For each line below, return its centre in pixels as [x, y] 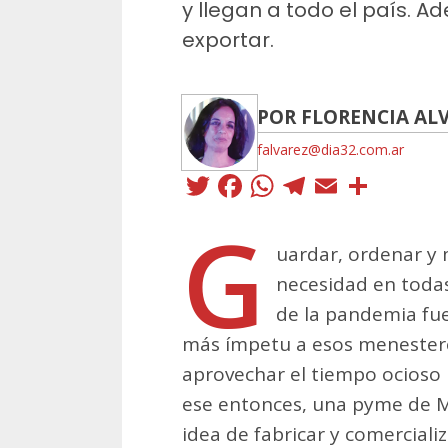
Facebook [322, 185]
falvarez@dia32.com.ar [330, 149]
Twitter [266, 185]
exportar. [228, 39]
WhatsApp [360, 185]
